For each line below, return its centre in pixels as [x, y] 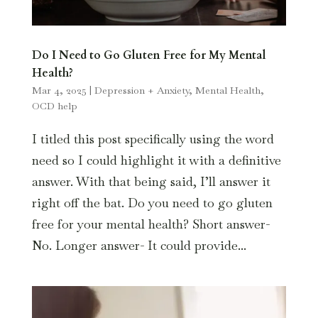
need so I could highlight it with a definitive [156, 160]
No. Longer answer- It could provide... [139, 245]
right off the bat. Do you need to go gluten [152, 202]
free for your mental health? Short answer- [150, 224]
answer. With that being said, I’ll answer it [151, 181]
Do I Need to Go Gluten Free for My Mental [149, 55]
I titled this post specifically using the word [153, 138]
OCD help [54, 105]
